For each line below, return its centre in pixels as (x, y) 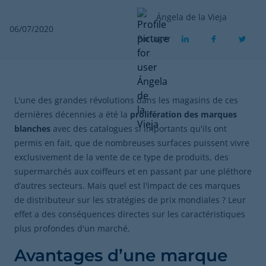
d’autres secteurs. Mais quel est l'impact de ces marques (127, 186)
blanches (32, 129)
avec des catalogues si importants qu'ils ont (139, 129)
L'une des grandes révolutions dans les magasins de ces (126, 100)
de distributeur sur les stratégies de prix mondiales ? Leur (130, 200)
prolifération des (164, 114)
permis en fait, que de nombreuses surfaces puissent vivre (132, 143)
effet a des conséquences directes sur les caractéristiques (130, 214)
